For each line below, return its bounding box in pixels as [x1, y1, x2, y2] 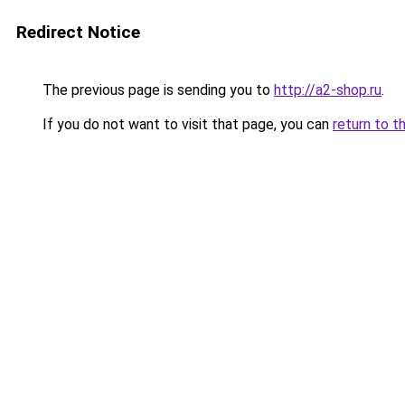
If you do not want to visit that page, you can [39, 116, 333, 133]
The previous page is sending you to [39, 81, 274, 99]
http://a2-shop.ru [274, 81, 381, 99]
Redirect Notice [16, 22, 140, 42]
